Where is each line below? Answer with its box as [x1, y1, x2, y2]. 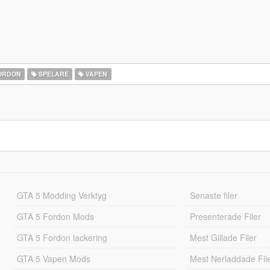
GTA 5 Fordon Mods [16, 210, 94, 222]
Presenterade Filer [190, 210, 262, 222]
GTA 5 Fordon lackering [16, 231, 107, 243]
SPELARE [36, 69, 69, 78]
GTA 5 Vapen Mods [16, 253, 90, 265]
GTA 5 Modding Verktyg [16, 189, 107, 201]
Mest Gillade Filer [190, 231, 257, 243]
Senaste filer [190, 189, 238, 201]
